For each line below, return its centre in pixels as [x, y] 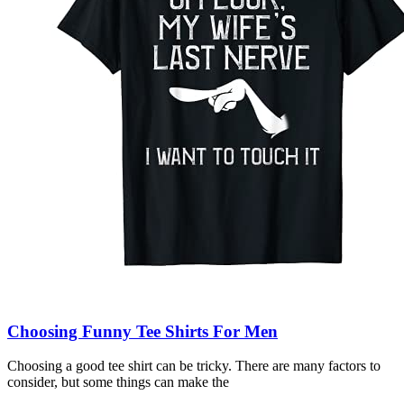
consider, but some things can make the [118, 382]
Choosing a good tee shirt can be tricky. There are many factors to [194, 366]
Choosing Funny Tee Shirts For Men [142, 331]
